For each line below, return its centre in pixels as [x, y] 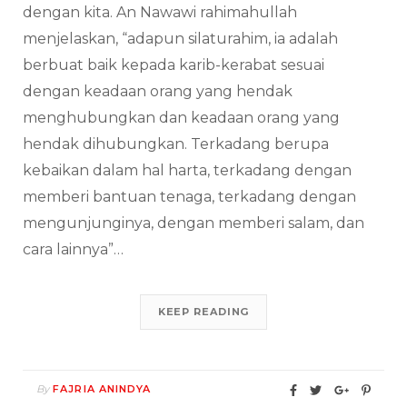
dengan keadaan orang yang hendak [158, 92]
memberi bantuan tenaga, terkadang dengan [189, 197]
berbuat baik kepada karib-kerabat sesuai [174, 65]
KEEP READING [203, 312]
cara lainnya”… [73, 250]
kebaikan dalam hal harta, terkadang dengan [187, 171]
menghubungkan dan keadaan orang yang [181, 118]
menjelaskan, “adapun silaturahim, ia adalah [180, 39]
